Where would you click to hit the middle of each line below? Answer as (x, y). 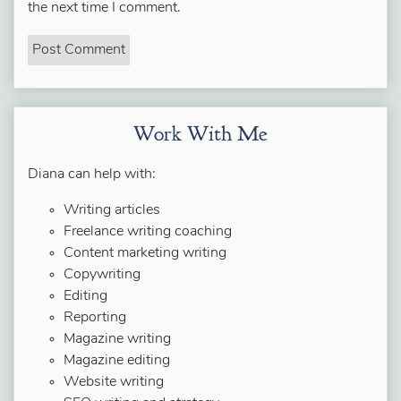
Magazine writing (117, 339)
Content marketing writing (145, 253)
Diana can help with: (92, 175)
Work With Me (200, 133)
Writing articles (112, 210)
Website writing (114, 382)
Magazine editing (117, 361)
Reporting (95, 318)
